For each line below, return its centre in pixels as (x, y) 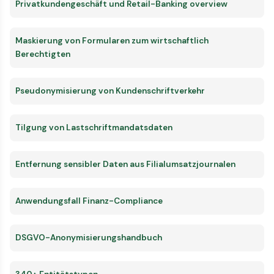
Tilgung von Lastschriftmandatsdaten (94, 127)
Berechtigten (43, 54)
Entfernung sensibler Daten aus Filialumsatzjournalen (125, 164)
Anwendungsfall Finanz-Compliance (89, 201)
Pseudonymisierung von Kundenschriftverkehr (110, 91)
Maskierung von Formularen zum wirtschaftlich (112, 40)
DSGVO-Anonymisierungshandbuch (89, 237)
